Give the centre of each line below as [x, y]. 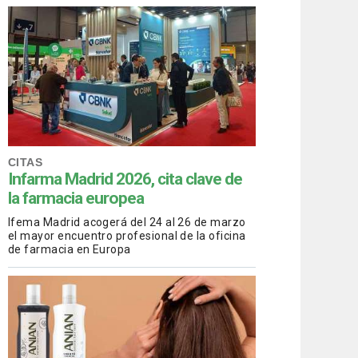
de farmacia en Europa [70, 250]
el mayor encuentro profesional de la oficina [127, 236]
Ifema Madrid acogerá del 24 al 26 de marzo [127, 223]
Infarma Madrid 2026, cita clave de [125, 179]
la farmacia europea [76, 199]
